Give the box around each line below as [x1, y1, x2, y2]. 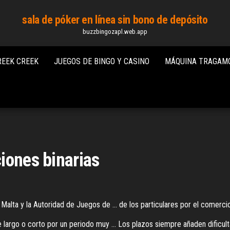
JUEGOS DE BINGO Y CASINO [54, 56, 149, 66]
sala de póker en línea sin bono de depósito [22, 13, 208, 26]
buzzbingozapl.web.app [83, 28, 147, 35]
